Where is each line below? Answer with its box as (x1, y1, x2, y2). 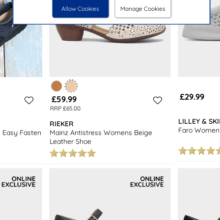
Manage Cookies (120, 4, 165, 12)
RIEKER (50, 119, 74, 128)
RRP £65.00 (50, 104, 81, 112)
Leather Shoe (50, 137, 92, 146)
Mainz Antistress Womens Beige (50, 128, 153, 137)
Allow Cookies (61, 4, 99, 12)
